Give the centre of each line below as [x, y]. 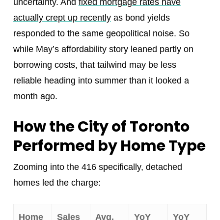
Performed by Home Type [109, 146]
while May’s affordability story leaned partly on [103, 49]
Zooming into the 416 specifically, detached [97, 167]
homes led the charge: [57, 183]
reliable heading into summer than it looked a [101, 81]
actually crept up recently [62, 18]
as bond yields [140, 18]
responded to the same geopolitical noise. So [101, 34]
